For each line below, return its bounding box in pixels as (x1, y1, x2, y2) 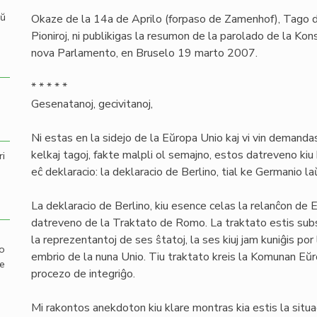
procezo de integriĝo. (31, 266, 135, 282)
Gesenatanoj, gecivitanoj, (31, 96, 153, 112)
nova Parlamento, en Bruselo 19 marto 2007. (31, 45, 258, 61)
